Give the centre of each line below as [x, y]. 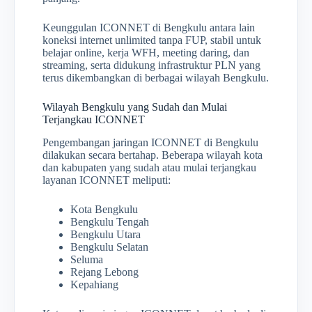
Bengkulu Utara [106, 234]
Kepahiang [94, 284]
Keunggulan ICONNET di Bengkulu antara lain [149, 27]
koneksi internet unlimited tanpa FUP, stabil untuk [152, 40]
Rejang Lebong [104, 272]
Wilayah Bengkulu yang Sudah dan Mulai [135, 107]
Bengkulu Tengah [110, 221]
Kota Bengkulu [104, 209]
